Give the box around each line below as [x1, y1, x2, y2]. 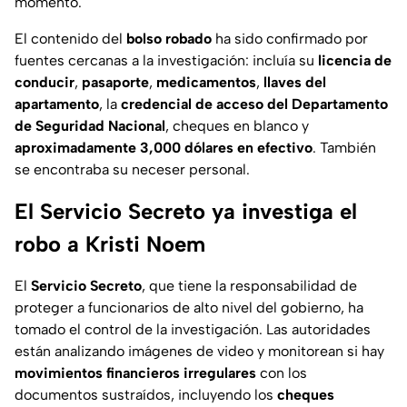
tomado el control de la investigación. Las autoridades [15, 321, 371, 339]
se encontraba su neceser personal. [15, 161, 250, 179]
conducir [15, 74, 74, 92]
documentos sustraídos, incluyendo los [15, 386, 277, 404]
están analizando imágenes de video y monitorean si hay [15, 342, 384, 361]
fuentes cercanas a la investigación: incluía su [15, 52, 318, 70]
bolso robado [126, 30, 212, 48]
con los [256, 364, 307, 382]
